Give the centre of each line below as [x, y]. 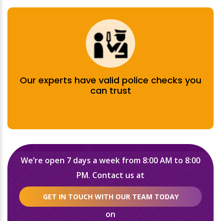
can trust [110, 91]
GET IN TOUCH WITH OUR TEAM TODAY [110, 197]
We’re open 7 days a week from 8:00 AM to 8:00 [110, 160]
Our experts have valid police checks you [110, 80]
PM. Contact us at [110, 175]
